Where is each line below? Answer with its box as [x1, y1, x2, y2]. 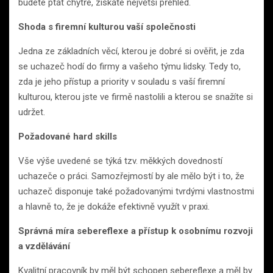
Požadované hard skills [18, 130, 117, 142]
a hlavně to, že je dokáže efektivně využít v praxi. [18, 200, 210, 212]
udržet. [18, 106, 45, 118]
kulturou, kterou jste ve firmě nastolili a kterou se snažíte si [18, 91, 253, 102]
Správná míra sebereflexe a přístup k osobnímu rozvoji [18, 225, 253, 236]
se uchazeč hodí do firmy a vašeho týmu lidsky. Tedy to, [18, 60, 241, 72]
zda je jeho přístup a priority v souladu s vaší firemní [18, 76, 225, 87]
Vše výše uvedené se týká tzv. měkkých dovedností [18, 155, 222, 166]
